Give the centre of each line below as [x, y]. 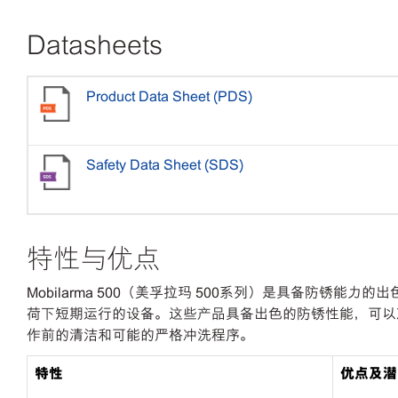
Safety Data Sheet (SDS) [165, 165]
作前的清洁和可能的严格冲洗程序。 [140, 335]
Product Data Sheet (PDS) [169, 96]
